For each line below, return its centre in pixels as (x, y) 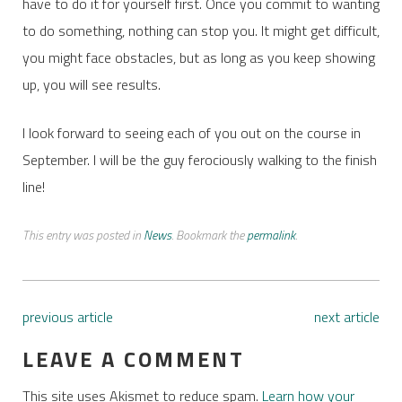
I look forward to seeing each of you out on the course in (191, 133)
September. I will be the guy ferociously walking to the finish (199, 160)
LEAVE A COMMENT (133, 359)
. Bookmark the (209, 235)
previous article (67, 317)
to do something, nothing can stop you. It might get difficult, (201, 31)
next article (347, 317)
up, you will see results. (91, 85)
